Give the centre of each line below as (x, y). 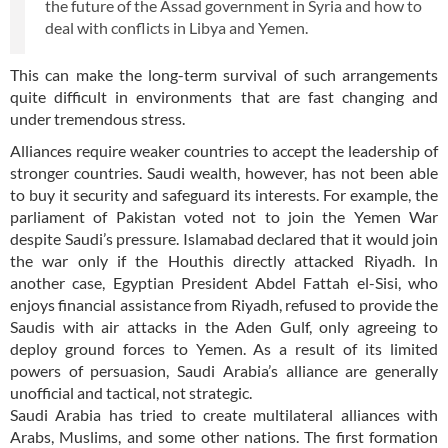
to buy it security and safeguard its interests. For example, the (224, 195)
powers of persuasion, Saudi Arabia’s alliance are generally (224, 371)
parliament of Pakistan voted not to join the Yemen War (224, 217)
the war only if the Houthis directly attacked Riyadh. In (224, 261)
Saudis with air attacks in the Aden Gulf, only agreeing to (224, 327)
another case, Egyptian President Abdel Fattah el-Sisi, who (224, 283)
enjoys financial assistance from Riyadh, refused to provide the (224, 305)
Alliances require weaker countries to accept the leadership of (224, 151)
